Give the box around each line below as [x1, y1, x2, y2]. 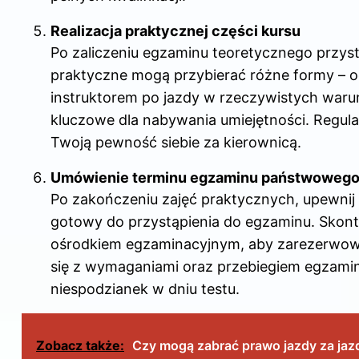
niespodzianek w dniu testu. [50, 280, 240, 298]
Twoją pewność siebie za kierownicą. [50, 134, 301, 151]
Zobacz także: [36, 337, 124, 354]
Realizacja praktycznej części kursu [50, 22, 301, 40]
